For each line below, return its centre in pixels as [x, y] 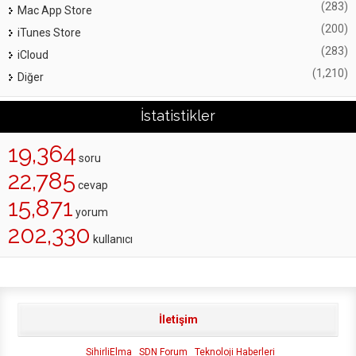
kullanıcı [112, 239]
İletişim [178, 319]
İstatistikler [178, 115]
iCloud [33, 54]
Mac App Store [55, 10]
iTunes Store [49, 32]
